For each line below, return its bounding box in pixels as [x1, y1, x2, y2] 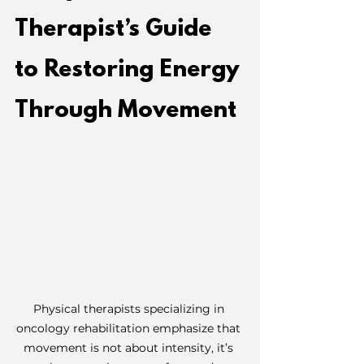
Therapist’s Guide [15, 16, 217, 43]
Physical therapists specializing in [32, 301, 227, 316]
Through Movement [15, 97, 236, 124]
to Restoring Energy [15, 57, 245, 84]
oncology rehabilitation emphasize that [16, 320, 244, 336]
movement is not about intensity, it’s [24, 340, 236, 355]
